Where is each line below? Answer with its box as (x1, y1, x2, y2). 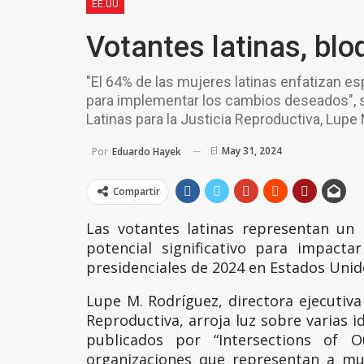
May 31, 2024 (222, 143, 282, 158)
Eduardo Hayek (112, 144, 181, 158)
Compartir (113, 184, 160, 198)
